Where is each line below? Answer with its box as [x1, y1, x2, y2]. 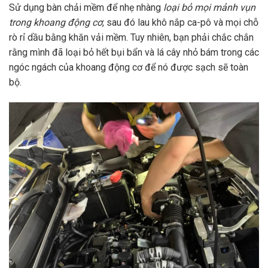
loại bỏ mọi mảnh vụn [163, 2, 255, 14]
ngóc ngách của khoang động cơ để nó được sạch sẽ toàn [9, 62, 248, 74]
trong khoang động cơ [9, 17, 102, 29]
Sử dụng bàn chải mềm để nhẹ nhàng [9, 2, 163, 14]
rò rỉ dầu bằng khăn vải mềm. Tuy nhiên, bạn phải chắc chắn [9, 32, 254, 44]
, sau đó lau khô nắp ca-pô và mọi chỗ [102, 17, 258, 29]
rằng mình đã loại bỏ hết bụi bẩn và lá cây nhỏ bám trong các [9, 47, 259, 59]
